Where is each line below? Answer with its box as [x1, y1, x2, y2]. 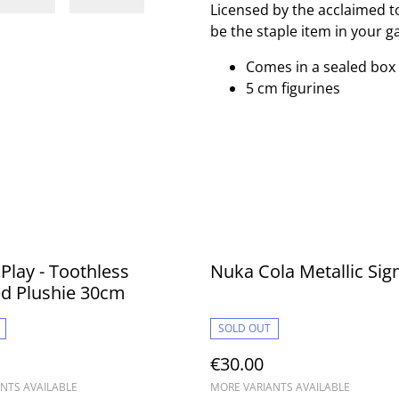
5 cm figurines [246, 78, 340, 98]
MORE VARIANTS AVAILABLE [210, 379, 350, 395]
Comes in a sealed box [246, 57, 395, 77]
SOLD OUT [218, 321, 271, 336]
